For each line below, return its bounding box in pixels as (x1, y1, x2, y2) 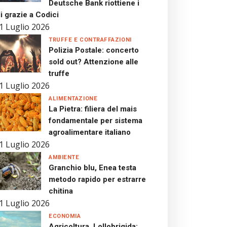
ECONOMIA (49, 212, 81, 220)
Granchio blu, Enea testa (49, 163, 136, 172)
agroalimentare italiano (49, 128, 131, 137)
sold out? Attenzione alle (49, 57, 138, 66)
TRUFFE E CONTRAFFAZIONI (49, 35, 132, 44)
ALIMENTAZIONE (49, 94, 98, 103)
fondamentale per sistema (49, 116, 142, 125)
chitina (49, 186, 73, 196)
